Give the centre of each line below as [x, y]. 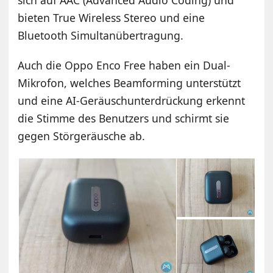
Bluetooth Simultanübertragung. [101, 35]
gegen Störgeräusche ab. [82, 136]
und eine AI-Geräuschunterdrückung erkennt [132, 100]
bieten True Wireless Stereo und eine [112, 17]
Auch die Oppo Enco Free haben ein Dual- [124, 65]
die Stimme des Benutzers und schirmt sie [124, 118]
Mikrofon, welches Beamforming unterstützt [129, 83]
